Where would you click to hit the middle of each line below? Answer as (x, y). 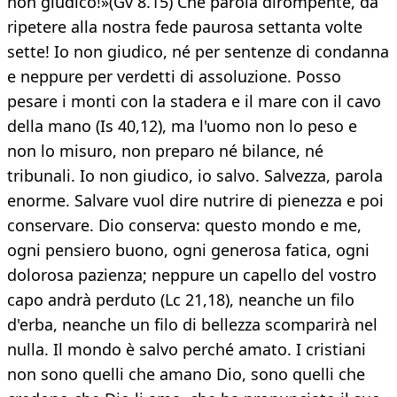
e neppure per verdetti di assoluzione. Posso (174, 77)
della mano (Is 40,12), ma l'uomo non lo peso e (182, 126)
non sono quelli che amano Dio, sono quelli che (186, 374)
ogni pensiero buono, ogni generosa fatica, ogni (188, 250)
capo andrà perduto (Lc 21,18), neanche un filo (181, 300)
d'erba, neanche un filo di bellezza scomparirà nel (192, 325)
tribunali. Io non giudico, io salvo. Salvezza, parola (195, 176)
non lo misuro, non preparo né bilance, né (165, 151)
